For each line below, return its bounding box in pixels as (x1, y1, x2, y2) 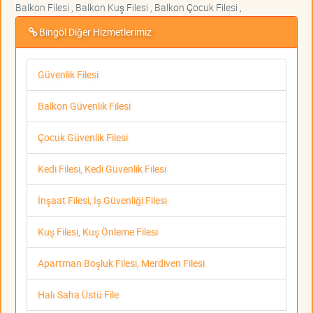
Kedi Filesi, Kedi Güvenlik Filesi (38, 162, 166, 176)
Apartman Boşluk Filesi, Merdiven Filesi (38, 256, 205, 270)
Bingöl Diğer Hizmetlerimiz (39, 25, 152, 39)
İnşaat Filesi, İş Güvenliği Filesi (38, 194, 167, 208)
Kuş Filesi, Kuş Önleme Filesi (38, 225, 158, 239)
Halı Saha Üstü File (38, 288, 119, 302)
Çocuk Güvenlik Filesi (38, 131, 128, 145)
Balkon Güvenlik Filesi (38, 99, 131, 113)
